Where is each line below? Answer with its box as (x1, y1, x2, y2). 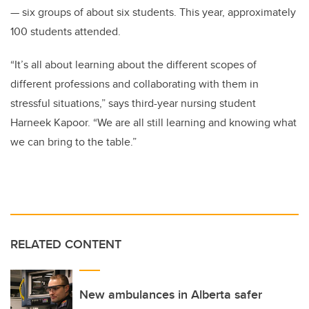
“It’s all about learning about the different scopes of (10, 56, 257, 72)
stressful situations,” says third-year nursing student (10, 94, 256, 111)
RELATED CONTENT (10, 235, 121, 253)
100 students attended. (10, 23, 121, 39)
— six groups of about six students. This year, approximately (10, 3, 296, 20)
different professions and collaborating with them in (10, 75, 259, 92)
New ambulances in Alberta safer (79, 285, 262, 303)
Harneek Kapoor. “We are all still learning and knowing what (10, 114, 297, 130)
